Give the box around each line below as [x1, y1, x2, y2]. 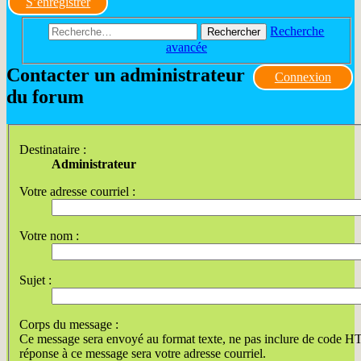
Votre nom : [19, 229, 79, 243]
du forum [6, 85, 84, 107]
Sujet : [19, 273, 52, 288]
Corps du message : [19, 317, 118, 332]
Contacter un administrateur [6, 64, 245, 85]
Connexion [274, 69, 331, 84]
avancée [165, 39, 207, 54]
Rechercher [207, 25, 261, 38]
